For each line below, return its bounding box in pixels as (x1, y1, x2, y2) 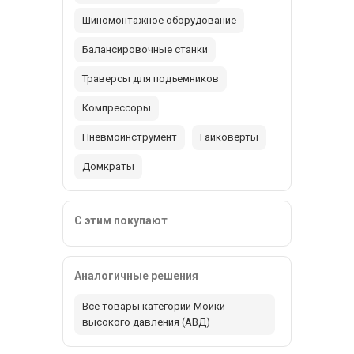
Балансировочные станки (82, 43, 208, 55)
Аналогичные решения (74, 269, 198, 282)
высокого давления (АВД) (82, 315, 210, 328)
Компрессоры (82, 101, 151, 114)
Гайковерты (200, 130, 258, 143)
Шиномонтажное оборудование (82, 13, 236, 26)
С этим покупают (74, 213, 168, 227)
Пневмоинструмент (82, 130, 177, 143)
